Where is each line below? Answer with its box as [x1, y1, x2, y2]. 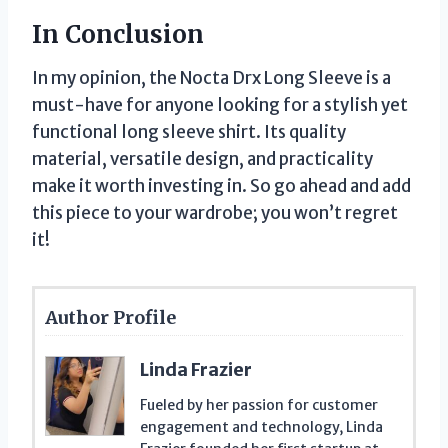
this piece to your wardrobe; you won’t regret [32, 201, 398, 224]
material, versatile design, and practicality [32, 147, 373, 170]
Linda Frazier [140, 357, 252, 381]
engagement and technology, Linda [140, 417, 383, 436]
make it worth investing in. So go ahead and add [32, 174, 411, 197]
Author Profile [45, 305, 176, 329]
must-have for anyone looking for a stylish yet [32, 93, 408, 116]
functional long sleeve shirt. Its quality [32, 120, 346, 143]
